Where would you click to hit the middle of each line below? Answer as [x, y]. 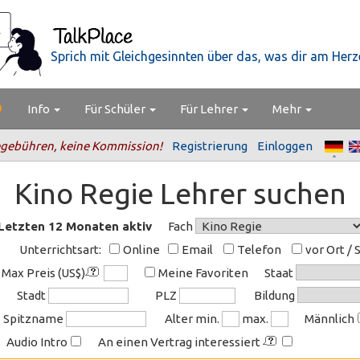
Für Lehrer [210, 109]
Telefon [258, 250]
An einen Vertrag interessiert [181, 342]
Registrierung [209, 146]
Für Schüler [116, 109]
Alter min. [194, 319]
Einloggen [284, 146]
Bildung [276, 295]
